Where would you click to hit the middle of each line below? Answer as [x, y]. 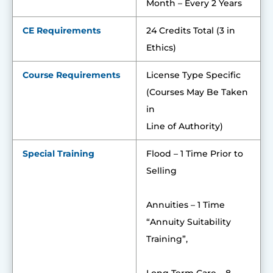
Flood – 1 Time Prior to [195, 154]
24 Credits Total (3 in [191, 30]
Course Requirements [71, 75]
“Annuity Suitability [189, 222]
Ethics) [161, 48]
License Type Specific [193, 75]
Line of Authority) [185, 126]
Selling [161, 171]
